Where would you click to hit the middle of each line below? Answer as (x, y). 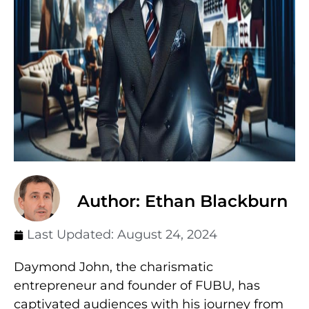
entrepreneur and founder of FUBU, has (137, 286)
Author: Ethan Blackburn (182, 201)
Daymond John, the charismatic (113, 267)
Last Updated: (72, 235)
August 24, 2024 (167, 235)
